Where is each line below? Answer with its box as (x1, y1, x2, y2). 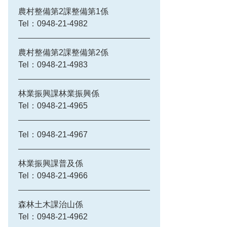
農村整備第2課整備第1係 (18, 7, 108, 16)
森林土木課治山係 (18, 200, 83, 209)
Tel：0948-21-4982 (18, 19, 88, 28)
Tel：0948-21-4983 (18, 60, 88, 69)
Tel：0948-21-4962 (18, 212, 88, 221)
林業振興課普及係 (18, 159, 83, 168)
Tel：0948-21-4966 (18, 171, 88, 180)
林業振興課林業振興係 (18, 89, 99, 98)
